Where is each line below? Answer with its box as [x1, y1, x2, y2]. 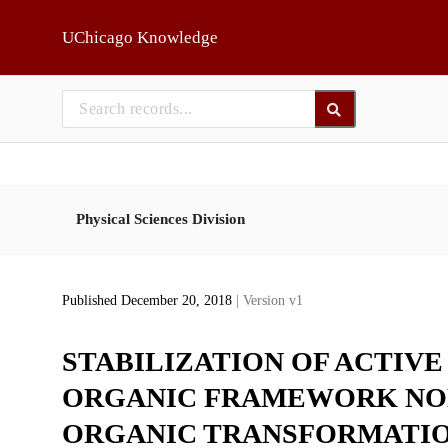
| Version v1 [235, 293, 303, 309]
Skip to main [26, 15, 105, 30]
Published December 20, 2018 [61, 293, 236, 309]
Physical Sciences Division [75, 210, 245, 227]
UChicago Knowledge [61, 28, 218, 47]
